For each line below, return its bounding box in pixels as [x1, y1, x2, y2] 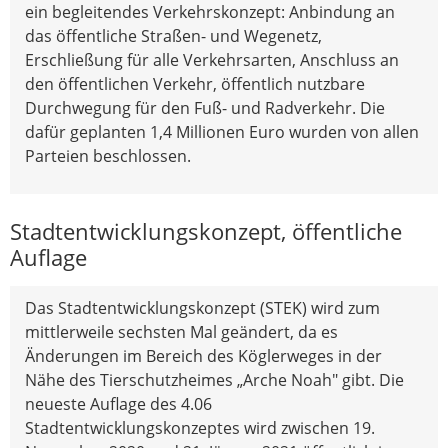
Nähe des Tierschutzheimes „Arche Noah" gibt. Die [25, 369, 404, 392]
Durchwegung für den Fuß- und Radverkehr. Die [25, 97, 385, 120]
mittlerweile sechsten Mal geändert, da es [25, 321, 338, 344]
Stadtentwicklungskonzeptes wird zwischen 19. [25, 417, 375, 440]
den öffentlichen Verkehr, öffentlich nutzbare [25, 73, 365, 96]
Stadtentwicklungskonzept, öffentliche [10, 216, 402, 248]
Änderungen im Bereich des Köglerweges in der [25, 345, 382, 368]
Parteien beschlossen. [25, 145, 191, 168]
